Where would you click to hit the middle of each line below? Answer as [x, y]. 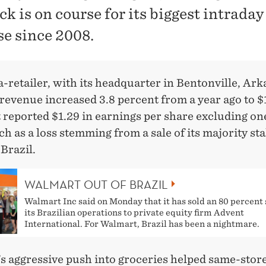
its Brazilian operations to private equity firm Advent [134, 212]
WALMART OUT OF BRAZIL [96, 184]
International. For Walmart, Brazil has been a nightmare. [142, 224]
